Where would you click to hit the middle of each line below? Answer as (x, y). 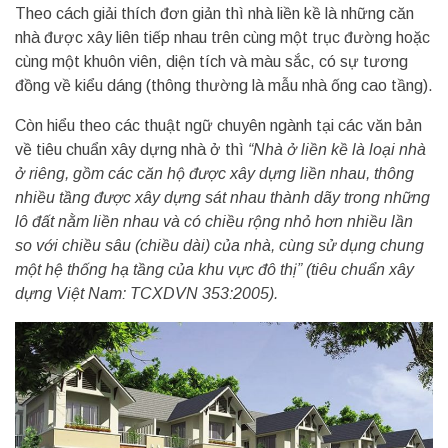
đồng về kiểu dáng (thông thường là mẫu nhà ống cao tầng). (224, 85)
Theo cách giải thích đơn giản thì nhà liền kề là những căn (214, 13)
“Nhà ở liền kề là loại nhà (337, 149)
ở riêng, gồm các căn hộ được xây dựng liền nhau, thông (214, 173)
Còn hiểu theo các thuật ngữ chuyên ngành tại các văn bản (218, 125)
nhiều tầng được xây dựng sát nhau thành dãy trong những (222, 197)
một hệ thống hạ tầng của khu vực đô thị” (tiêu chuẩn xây (214, 269)
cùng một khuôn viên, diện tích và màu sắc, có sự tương (211, 61)
